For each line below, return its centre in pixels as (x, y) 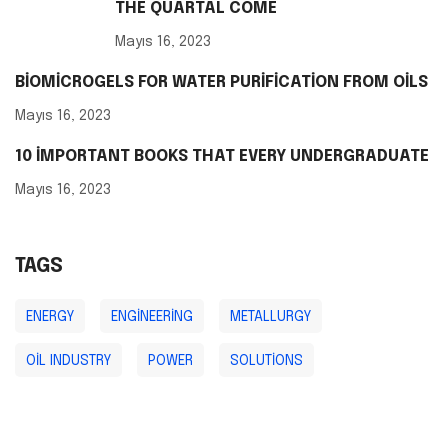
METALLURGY (270, 317)
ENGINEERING (152, 317)
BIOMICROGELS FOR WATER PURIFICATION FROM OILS (221, 83)
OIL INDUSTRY (68, 361)
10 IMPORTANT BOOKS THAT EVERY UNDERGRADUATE (222, 157)
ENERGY (50, 317)
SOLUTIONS (266, 361)
